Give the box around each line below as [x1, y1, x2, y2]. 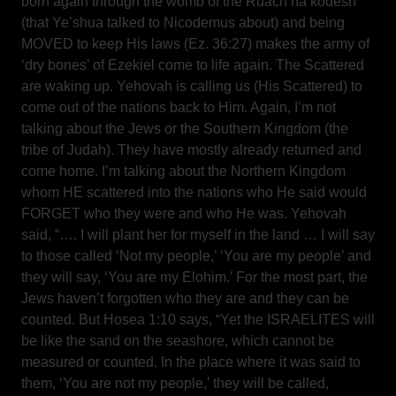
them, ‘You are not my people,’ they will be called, [21, 376, 329, 391]
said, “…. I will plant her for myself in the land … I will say [21, 227, 375, 242]
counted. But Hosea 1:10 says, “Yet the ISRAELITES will [21, 312, 375, 327]
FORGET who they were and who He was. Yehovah [21, 206, 346, 221]
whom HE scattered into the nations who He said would [21, 185, 367, 200]
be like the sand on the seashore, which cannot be [21, 333, 334, 348]
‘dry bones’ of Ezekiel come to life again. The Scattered [21, 57, 364, 72]
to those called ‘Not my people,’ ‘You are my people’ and [21, 248, 371, 263]
